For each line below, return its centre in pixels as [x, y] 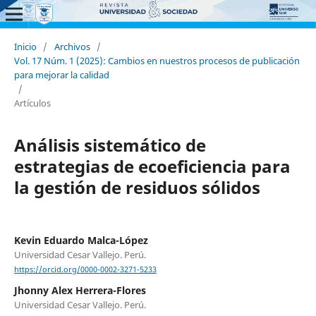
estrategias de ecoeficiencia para [152, 166]
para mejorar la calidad [61, 74]
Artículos [32, 103]
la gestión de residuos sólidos [137, 187]
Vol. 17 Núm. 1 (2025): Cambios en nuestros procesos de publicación [157, 60]
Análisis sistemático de [110, 145]
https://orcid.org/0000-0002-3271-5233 [85, 270]
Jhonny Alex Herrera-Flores [80, 291]
